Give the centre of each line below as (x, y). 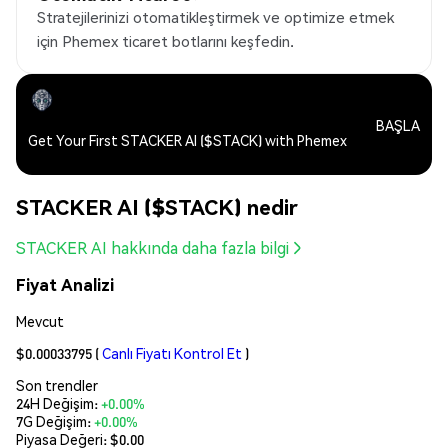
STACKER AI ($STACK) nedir (157, 206)
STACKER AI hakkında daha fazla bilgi (152, 248)
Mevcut (40, 320)
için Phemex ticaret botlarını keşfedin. (165, 41)
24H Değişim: (58, 402)
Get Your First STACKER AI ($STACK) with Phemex (187, 140)
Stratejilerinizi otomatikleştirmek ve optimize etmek (215, 17)
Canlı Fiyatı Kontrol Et (172, 352)
